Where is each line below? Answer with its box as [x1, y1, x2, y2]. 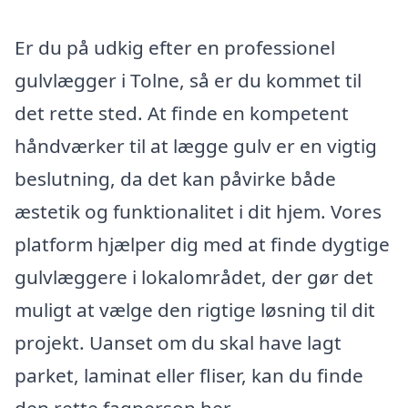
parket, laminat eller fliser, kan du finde [15, 362, 363, 388]
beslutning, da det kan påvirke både [15, 165, 336, 191]
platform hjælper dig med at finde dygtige [15, 230, 390, 257]
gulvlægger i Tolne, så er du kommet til [15, 66, 362, 93]
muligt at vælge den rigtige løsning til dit [15, 296, 375, 322]
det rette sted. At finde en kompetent [15, 99, 349, 126]
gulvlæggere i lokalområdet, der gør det [15, 263, 373, 290]
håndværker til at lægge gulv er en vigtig [15, 132, 377, 158]
